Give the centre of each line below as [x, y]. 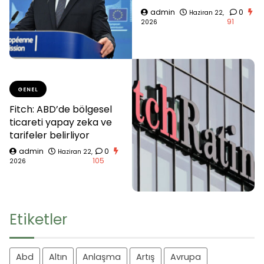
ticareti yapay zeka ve [61, 122]
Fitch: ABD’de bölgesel [61, 109]
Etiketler [38, 220]
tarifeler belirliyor [49, 135]
